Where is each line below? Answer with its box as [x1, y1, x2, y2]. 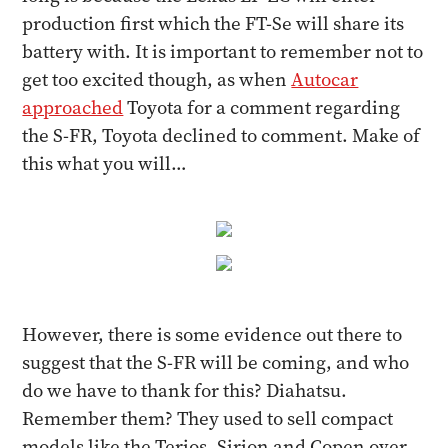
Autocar [291, 67, 359, 92]
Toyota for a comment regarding [123, 95, 401, 120]
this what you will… [22, 151, 188, 176]
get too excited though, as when [22, 67, 292, 92]
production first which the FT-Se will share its [22, 11, 405, 36]
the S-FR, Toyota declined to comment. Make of [22, 123, 421, 148]
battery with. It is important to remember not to [22, 39, 424, 64]
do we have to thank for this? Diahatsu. [22, 378, 348, 403]
